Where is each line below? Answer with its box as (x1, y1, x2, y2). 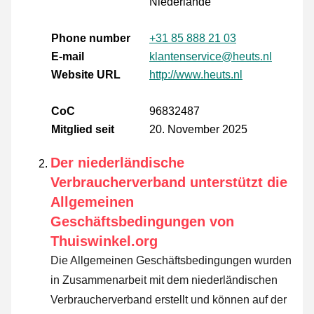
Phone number (51, 32, 130, 44)
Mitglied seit (51, 123, 114, 135)
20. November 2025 (149, 123, 247, 135)
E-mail (51, 50, 84, 62)
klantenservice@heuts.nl (149, 50, 272, 62)
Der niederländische (50, 154, 184, 170)
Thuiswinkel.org (50, 233, 158, 249)
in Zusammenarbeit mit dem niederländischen (50, 273, 278, 286)
